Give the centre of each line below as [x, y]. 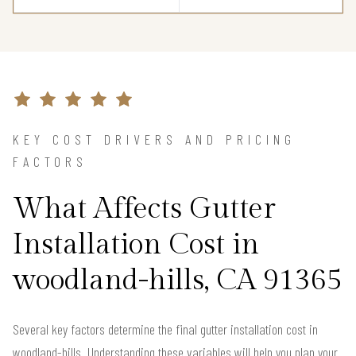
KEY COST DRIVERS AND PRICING [154, 139]
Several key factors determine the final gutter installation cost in [165, 329]
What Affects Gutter [144, 209]
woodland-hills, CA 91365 [178, 281]
